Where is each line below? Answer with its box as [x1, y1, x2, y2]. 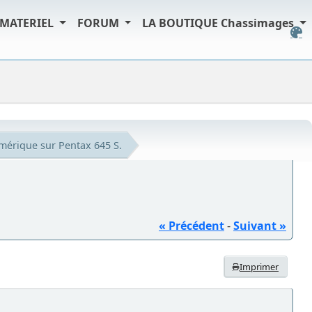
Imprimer [240, 260, 279, 273]
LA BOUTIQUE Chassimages [142, 15, 297, 31]
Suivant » [233, 217, 286, 233]
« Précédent [159, 217, 224, 233]
